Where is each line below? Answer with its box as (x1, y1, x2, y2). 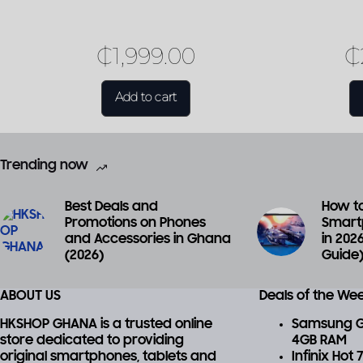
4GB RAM (291, 334, 347, 348)
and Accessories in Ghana (65, 232, 231, 247)
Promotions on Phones (65, 216, 206, 231)
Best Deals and (65, 199, 158, 215)
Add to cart (115, 88, 177, 105)
